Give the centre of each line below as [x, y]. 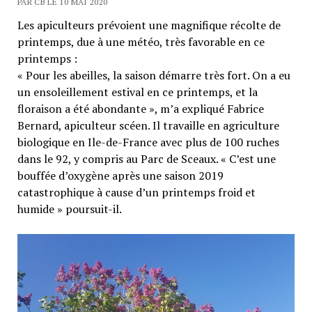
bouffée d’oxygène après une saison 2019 [120, 176]
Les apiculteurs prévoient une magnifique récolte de [149, 25]
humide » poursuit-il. [69, 209]
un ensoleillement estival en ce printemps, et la [137, 92]
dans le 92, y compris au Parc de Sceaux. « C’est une [146, 159]
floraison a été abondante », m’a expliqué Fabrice [140, 109]
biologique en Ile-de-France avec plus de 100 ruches [148, 142]
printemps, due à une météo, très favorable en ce [141, 42]
